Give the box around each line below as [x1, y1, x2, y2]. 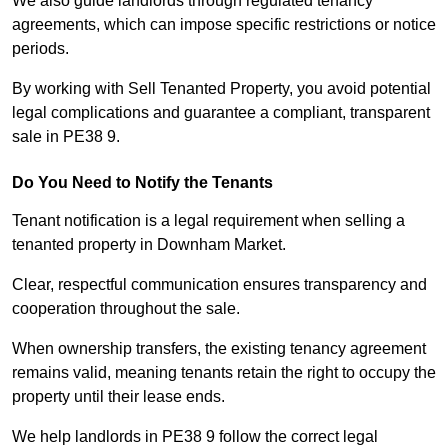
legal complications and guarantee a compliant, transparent [12, 104, 430, 122]
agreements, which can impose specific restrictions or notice [12, 16, 436, 34]
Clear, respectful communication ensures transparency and [12, 276, 427, 294]
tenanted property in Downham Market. [12, 236, 286, 254]
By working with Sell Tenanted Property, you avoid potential [12, 80, 431, 98]
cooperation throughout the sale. [12, 300, 240, 318]
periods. [12, 40, 69, 58]
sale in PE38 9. [12, 128, 120, 146]
